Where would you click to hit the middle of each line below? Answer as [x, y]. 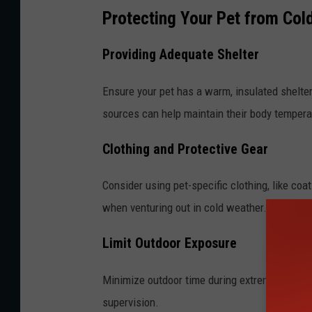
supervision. [131, 303]
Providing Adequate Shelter [181, 54]
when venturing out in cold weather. [185, 208]
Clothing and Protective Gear [185, 149]
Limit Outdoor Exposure [170, 244]
